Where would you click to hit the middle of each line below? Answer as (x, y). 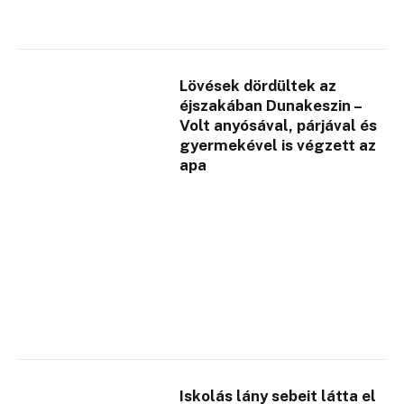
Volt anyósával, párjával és (279, 125)
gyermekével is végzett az (278, 145)
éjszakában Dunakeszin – (271, 105)
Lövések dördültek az (258, 85)
